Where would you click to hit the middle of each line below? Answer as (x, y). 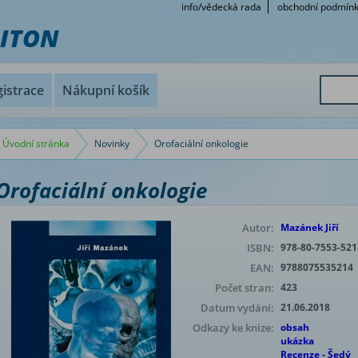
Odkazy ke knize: (233, 328)
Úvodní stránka (36, 143)
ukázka (297, 341)
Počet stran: (245, 288)
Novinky (112, 143)
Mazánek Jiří (310, 227)
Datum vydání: (237, 308)
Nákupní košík (106, 90)
